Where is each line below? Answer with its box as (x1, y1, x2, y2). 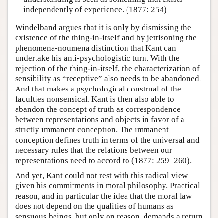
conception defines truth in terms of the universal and (15, 135, 200, 145)
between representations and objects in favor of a (15, 115, 184, 124)
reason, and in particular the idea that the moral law (15, 191, 192, 200)
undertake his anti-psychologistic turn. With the (15, 54, 180, 63)
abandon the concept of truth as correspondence (15, 105, 181, 114)
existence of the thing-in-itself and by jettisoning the (15, 33, 197, 42)
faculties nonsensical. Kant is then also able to (15, 94, 174, 104)
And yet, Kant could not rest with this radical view (15, 171, 188, 180)
